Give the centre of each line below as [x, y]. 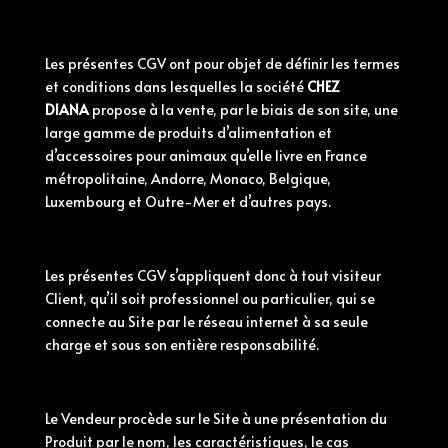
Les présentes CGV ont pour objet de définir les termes [222, 63]
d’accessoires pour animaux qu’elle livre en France [205, 155]
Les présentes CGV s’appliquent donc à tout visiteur [212, 275]
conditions [96, 86]
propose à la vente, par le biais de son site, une [243, 109]
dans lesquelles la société [218, 86]
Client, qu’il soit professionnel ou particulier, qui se [209, 298]
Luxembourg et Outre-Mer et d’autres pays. [187, 201]
